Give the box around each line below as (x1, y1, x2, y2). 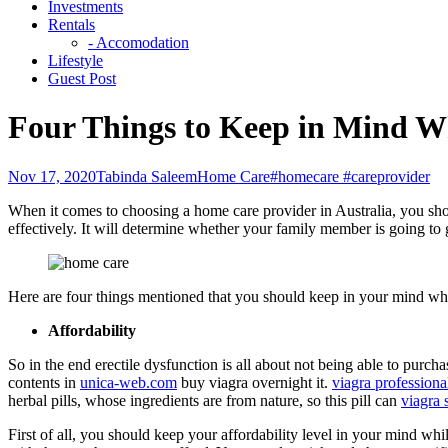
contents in (8, 373, 80, 391)
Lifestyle (48, 51, 103, 69)
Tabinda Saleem (96, 167, 197, 185)
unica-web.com (80, 373, 177, 391)
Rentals (48, 15, 95, 33)
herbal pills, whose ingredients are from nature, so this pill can (8, 391, 401, 409)
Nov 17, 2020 (8, 167, 96, 185)
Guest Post (48, 69, 116, 87)
